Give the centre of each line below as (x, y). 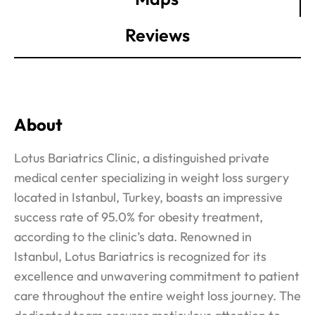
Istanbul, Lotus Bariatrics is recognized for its (140, 256)
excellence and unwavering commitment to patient (157, 276)
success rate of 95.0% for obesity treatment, (139, 217)
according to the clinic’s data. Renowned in (133, 236)
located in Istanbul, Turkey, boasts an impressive (148, 197)
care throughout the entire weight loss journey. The (157, 295)
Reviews (157, 35)
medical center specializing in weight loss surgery (152, 177)
